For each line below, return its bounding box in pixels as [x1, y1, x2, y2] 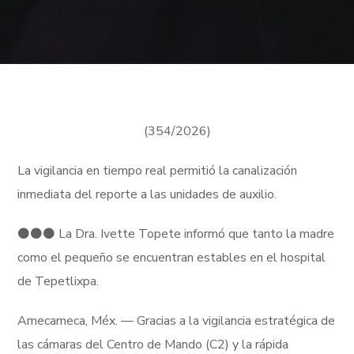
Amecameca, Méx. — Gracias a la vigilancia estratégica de [17, 312, 336, 330]
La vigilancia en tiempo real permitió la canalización [17, 162, 298, 180]
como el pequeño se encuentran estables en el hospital [17, 249, 326, 267]
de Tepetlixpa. [17, 273, 100, 291]
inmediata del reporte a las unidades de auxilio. [17, 186, 277, 204]
